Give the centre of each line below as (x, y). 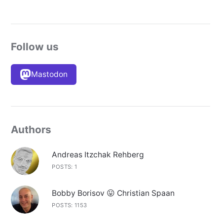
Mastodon (50, 74)
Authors (31, 129)
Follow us (35, 47)
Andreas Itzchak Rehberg (98, 154)
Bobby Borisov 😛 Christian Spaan (113, 193)
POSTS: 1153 (70, 205)
